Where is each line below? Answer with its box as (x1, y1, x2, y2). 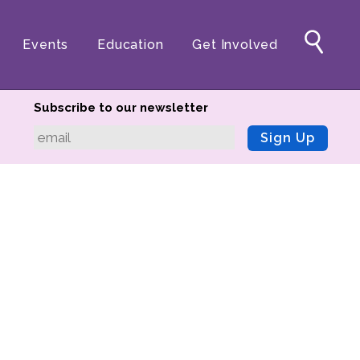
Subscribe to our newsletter (34, 100, 208, 115)
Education (97, 37, 164, 52)
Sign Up (260, 130, 315, 145)
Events (22, 37, 69, 52)
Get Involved (192, 37, 278, 52)
